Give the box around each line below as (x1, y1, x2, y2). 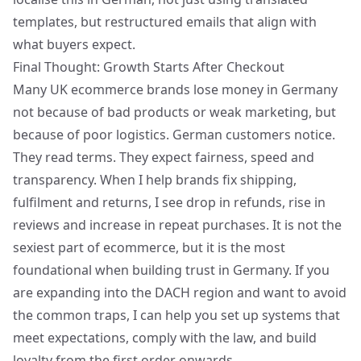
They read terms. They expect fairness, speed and (13, 148, 314, 166)
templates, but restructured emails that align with (13, 13, 317, 31)
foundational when (13, 261, 132, 279)
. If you (288, 261, 330, 279)
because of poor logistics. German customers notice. (13, 126, 335, 143)
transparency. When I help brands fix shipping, (13, 171, 297, 189)
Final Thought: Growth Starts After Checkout (13, 58, 284, 76)
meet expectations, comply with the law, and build (13, 329, 317, 346)
